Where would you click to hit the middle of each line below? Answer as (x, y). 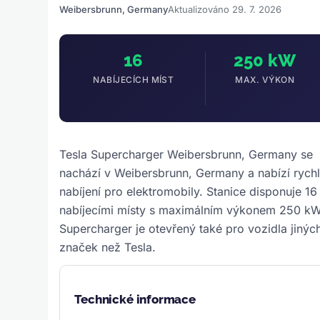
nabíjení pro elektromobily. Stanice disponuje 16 (189, 191)
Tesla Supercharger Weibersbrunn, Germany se (186, 154)
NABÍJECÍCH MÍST (134, 79)
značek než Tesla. (108, 247)
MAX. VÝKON (265, 79)
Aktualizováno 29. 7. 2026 (225, 9)
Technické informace (135, 299)
